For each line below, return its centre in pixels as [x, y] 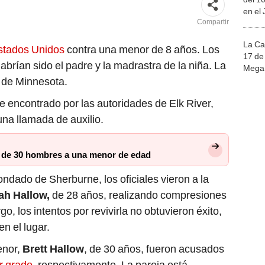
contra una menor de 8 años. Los [142, 50]
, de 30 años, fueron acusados [154, 249]
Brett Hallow [53, 249]
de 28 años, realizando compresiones [138, 195]
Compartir [213, 22]
